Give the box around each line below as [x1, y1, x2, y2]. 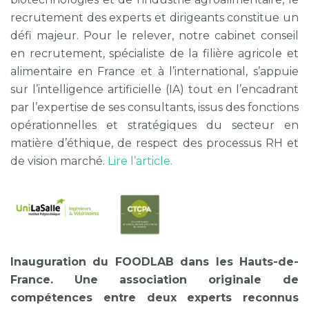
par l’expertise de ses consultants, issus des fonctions [10, 101, 299, 114]
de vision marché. [10, 154, 108, 168]
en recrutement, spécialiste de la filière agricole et [10, 47, 299, 61]
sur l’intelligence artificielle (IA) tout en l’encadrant [10, 83, 299, 97]
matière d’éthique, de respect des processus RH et [10, 137, 299, 150]
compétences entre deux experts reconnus [10, 291, 299, 305]
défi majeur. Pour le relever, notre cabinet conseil [10, 29, 299, 43]
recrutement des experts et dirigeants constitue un [10, 11, 299, 25]
